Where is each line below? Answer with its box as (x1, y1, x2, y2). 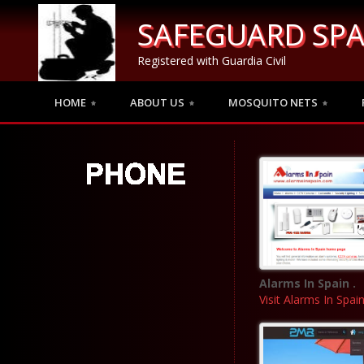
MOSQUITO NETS (228, 94, 318, 110)
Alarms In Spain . (259, 275, 356, 291)
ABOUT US (130, 94, 184, 110)
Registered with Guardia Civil (137, 53, 287, 68)
